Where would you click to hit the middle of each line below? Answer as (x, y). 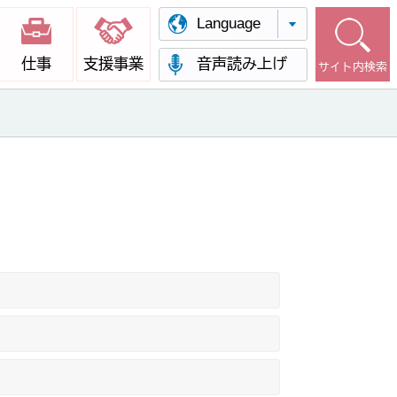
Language (229, 23)
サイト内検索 (353, 67)
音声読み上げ (242, 64)
